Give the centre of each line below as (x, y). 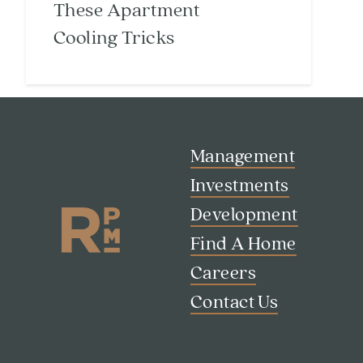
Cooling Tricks (114, 38)
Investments (239, 186)
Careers (223, 274)
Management (243, 157)
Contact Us (234, 303)
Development (244, 216)
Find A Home (243, 245)
